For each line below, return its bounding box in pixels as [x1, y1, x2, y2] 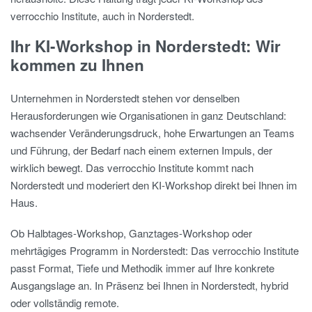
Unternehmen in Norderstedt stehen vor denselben [10, 90, 240, 105]
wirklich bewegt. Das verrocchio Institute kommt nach [10, 159, 253, 175]
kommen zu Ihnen [10, 54, 144, 77]
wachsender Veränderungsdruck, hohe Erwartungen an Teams [10, 125, 295, 140]
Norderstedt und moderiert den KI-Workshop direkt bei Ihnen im [10, 177, 297, 192]
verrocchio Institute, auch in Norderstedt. [10, 8, 194, 23]
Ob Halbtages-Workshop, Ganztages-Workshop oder [10, 225, 252, 240]
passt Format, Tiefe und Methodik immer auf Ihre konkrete [10, 260, 274, 275]
